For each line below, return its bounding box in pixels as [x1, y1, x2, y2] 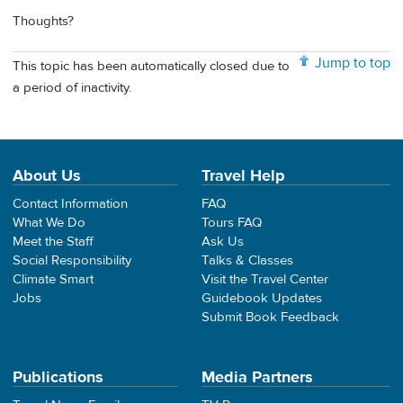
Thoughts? [13, 12, 74, 30]
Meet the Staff [13, 233, 94, 251]
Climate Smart [13, 271, 94, 289]
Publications [13, 367, 103, 389]
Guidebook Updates [201, 290, 322, 308]
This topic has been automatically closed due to [13, 58, 290, 76]
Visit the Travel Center [201, 271, 328, 289]
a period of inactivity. [13, 79, 131, 97]
